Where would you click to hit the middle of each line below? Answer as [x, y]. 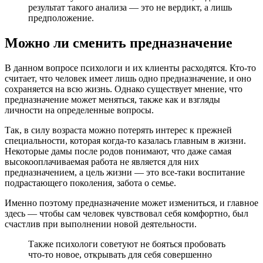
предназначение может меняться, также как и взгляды [112, 100]
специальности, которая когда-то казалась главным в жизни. [125, 141]
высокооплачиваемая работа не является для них [102, 162]
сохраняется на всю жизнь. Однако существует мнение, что [124, 89]
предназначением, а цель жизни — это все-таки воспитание [125, 173]
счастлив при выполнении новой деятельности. [101, 224]
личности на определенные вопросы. [79, 110]
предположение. [61, 18]
